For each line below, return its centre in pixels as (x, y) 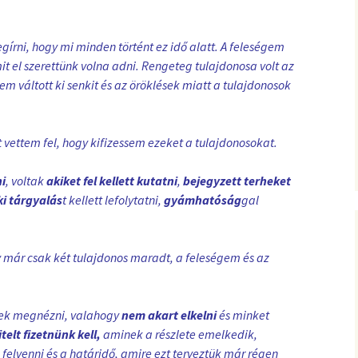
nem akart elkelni (169, 314)
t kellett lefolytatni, (113, 199)
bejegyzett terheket (237, 180)
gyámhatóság (203, 199)
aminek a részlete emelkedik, (179, 334)
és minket (243, 314)
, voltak (26, 180)
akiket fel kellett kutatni (112, 180)
